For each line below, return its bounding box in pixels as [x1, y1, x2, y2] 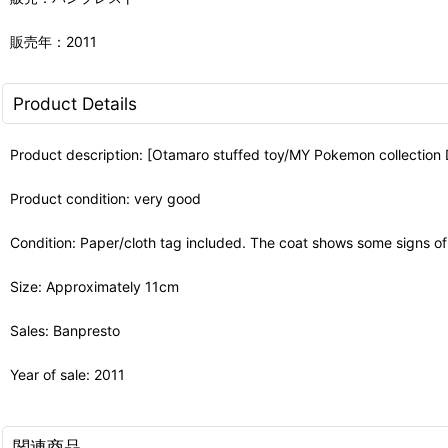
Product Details [13, 92, 137, 114]
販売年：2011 [10, 32, 97, 50]
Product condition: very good [10, 189, 201, 207]
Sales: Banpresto [10, 321, 120, 339]
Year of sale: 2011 [10, 365, 125, 383]
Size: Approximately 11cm [10, 277, 179, 295]
